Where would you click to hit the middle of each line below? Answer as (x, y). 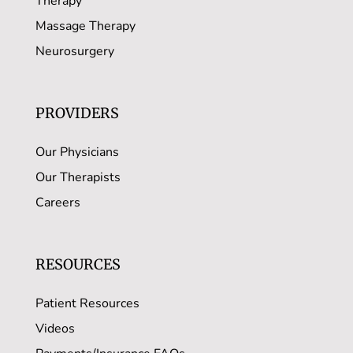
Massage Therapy (85, 26)
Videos (55, 329)
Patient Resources (87, 304)
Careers (58, 203)
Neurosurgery (74, 52)
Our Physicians (77, 152)
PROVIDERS (77, 113)
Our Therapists (78, 178)
